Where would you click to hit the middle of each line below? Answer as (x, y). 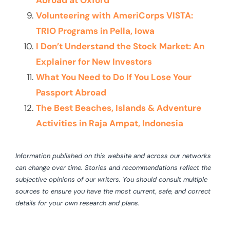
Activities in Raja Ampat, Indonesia (110, 123)
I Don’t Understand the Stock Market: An (120, 46)
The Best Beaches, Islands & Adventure (119, 108)
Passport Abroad (71, 93)
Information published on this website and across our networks (113, 156)
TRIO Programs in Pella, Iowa (95, 31)
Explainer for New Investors (94, 62)
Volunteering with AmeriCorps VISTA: (114, 16)
